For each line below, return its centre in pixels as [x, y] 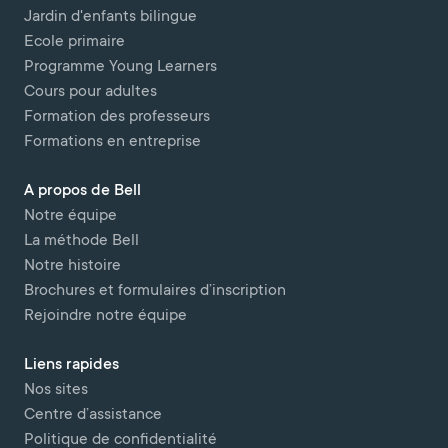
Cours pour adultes [90, 92]
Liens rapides [71, 365]
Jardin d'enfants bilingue [110, 17]
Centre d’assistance [93, 415]
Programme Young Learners [120, 67]
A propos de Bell [82, 191]
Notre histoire [72, 266]
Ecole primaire [74, 42]
